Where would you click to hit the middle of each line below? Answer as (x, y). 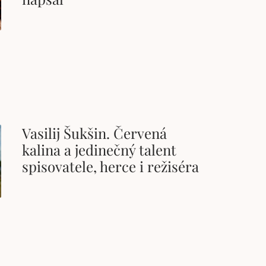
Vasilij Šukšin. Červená (95, 133)
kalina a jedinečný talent (99, 150)
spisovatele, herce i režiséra (111, 167)
